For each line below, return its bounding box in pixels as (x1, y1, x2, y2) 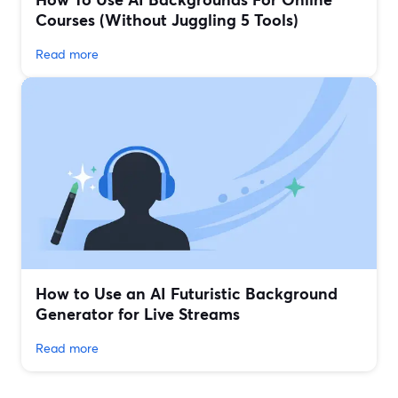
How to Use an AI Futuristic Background (36, 283, 338, 305)
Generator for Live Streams (36, 303, 240, 325)
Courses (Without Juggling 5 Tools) (36, 9, 298, 31)
